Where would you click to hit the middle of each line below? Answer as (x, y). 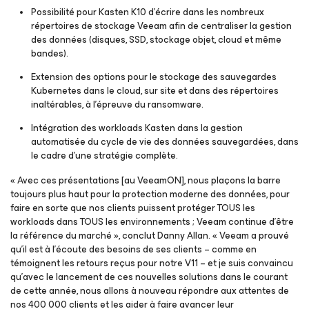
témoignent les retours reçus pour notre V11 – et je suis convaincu (152, 263)
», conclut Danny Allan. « (166, 236)
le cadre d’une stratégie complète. (104, 156)
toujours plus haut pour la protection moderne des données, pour (150, 194)
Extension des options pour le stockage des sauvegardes (154, 77)
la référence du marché (61, 236)
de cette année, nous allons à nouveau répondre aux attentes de (150, 291)
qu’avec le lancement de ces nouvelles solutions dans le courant (149, 277)
